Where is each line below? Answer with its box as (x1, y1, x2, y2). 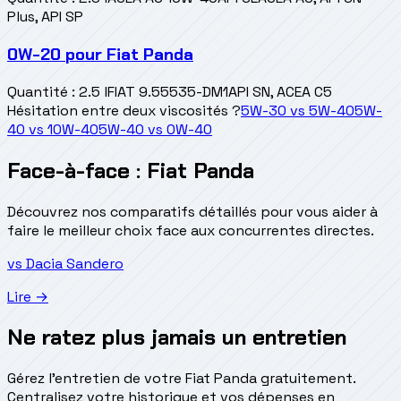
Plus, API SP (7, 7, 83, 27)
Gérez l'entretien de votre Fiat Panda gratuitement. (7, 369, 356, 388)
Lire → (7, 286, 48, 306)
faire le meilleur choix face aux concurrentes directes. (7, 220, 374, 240)
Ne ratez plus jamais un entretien (7, 323, 346, 352)
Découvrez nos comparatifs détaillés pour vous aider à (7, 201, 378, 221)
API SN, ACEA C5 (228, 81, 332, 101)
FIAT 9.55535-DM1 (107, 81, 228, 101)
